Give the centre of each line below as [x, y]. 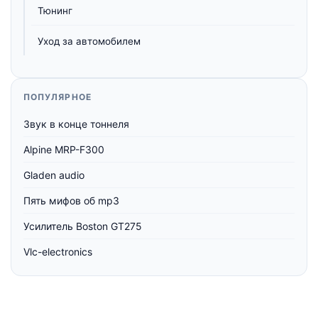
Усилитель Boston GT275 [83, 226]
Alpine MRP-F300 [64, 150]
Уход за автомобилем [89, 42]
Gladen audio [54, 175]
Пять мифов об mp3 [71, 201]
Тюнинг [55, 11]
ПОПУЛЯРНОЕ [57, 97]
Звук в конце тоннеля [76, 124]
